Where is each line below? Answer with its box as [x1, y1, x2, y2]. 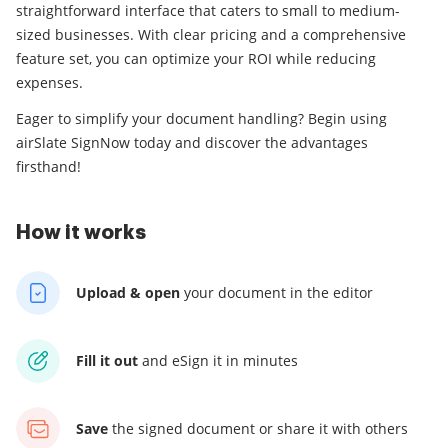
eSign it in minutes [172, 351, 298, 371]
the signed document [108, 419, 259, 439]
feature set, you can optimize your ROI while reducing [16, 49, 376, 69]
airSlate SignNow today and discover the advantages [16, 133, 368, 153]
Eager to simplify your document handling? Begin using [16, 109, 387, 129]
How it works [16, 222, 146, 244]
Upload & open [76, 283, 180, 303]
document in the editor [218, 283, 373, 303]
